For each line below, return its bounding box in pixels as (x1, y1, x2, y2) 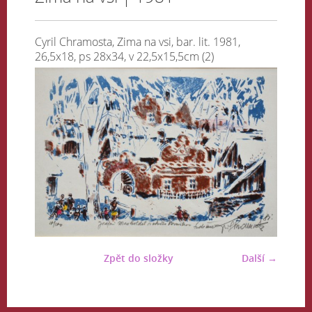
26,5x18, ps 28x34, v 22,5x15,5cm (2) (35, 49, 214, 64)
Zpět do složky (103, 251, 173, 265)
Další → (242, 251, 277, 265)
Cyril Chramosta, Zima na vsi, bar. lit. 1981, (35, 34, 240, 49)
